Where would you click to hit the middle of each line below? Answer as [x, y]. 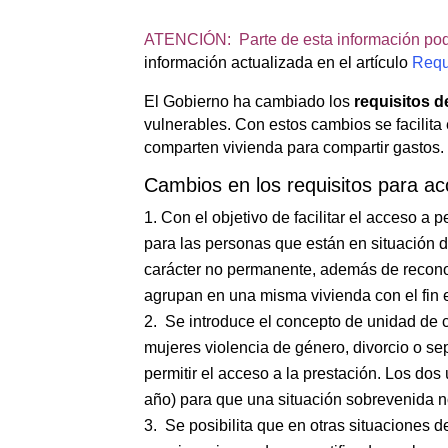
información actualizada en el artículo [276, 62]
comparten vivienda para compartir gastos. [294, 147]
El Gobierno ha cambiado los [249, 101]
